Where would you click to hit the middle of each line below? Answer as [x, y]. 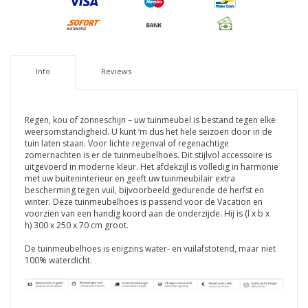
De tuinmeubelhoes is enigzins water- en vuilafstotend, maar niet [150, 248]
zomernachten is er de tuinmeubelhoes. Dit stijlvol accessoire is [148, 155]
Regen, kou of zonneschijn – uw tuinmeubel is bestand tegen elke [150, 120]
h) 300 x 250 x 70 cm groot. [77, 225]
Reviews [116, 71]
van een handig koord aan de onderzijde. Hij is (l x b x [164, 213]
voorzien [42, 213]
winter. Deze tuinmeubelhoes [81, 201]
